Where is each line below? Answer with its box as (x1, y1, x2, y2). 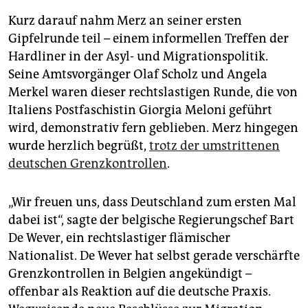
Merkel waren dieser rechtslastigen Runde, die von (8, 85, 298, 100)
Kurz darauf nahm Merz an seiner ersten (8, 13, 242, 29)
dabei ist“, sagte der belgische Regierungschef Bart (8, 212, 294, 228)
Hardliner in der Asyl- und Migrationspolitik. (8, 49, 268, 65)
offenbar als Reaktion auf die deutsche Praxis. (8, 284, 271, 300)
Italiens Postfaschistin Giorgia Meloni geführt (8, 102, 272, 118)
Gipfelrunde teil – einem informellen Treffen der (8, 31, 289, 47)
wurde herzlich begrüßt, (8, 138, 149, 154)
